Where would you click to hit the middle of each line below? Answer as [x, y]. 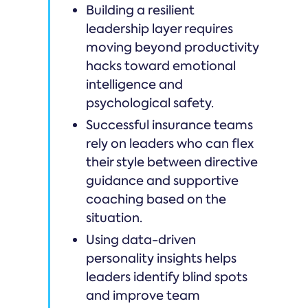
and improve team [143, 295]
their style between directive [172, 162]
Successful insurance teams [169, 125]
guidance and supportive [162, 180]
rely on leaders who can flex [170, 143]
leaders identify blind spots [167, 277]
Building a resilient [140, 10]
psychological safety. [150, 103]
